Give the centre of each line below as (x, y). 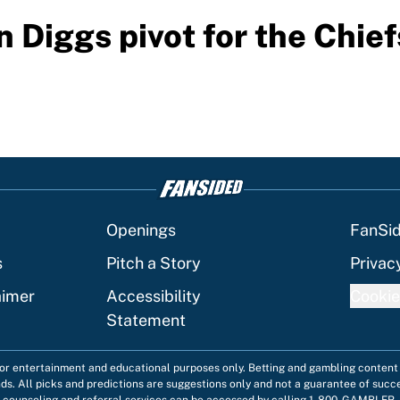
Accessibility (154, 296)
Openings (141, 230)
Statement (146, 321)
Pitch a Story (154, 263)
